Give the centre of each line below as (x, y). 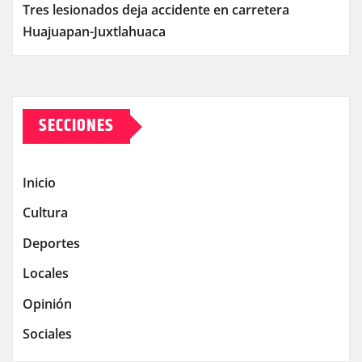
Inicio (39, 183)
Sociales (47, 334)
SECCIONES (76, 126)
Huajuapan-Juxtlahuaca (94, 32)
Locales (46, 274)
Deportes (51, 244)
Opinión (47, 303)
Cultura (45, 213)
